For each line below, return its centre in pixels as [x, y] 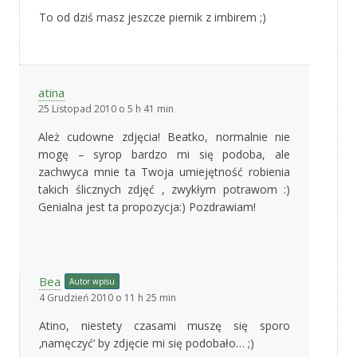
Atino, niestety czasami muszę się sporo [165, 325]
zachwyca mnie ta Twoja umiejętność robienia [164, 171]
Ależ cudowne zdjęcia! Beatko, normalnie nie [164, 136]
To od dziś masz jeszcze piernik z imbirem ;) [153, 17]
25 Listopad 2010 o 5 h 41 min [106, 108]
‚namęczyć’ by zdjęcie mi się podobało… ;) [147, 343]
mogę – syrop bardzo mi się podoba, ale [164, 154]
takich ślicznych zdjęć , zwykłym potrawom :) [164, 189]
